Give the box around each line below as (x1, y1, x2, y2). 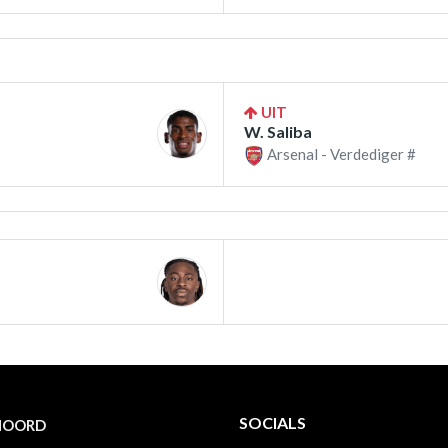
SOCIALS (239, 413, 306, 433)
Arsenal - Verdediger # (264, 144, 416, 163)
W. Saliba (244, 121, 312, 141)
